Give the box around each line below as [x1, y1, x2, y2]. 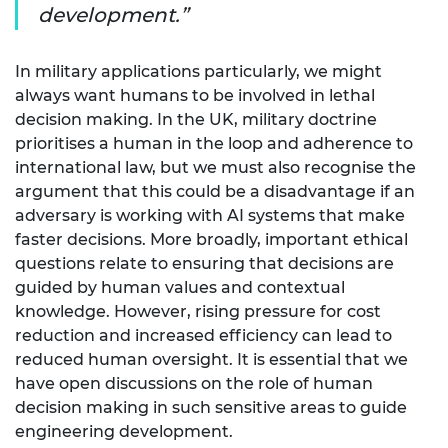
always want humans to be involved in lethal [15, 85, 375, 105]
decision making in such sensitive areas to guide [15, 397, 407, 417]
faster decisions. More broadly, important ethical [15, 229, 408, 249]
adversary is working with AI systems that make [15, 205, 405, 225]
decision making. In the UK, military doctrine [15, 109, 377, 129]
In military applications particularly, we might [15, 61, 382, 81]
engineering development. [15, 421, 233, 441]
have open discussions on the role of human [15, 373, 373, 393]
